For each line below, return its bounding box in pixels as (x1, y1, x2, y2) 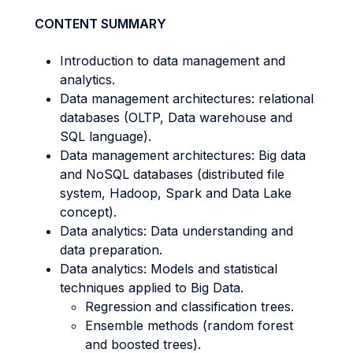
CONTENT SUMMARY (35, 16, 166, 32)
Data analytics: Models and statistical (60, 261, 277, 277)
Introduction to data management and (60, 53, 285, 69)
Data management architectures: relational (60, 91, 314, 106)
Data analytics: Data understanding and (60, 223, 293, 239)
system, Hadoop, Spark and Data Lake (60, 185, 292, 201)
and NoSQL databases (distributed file (60, 166, 284, 182)
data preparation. (60, 242, 162, 258)
